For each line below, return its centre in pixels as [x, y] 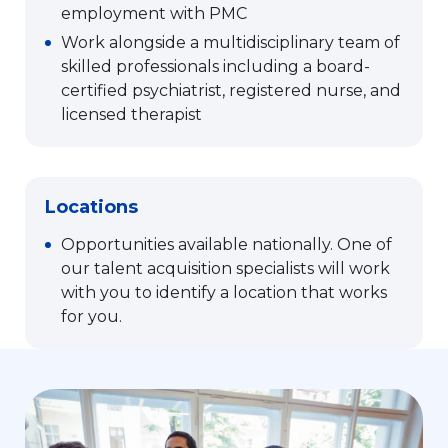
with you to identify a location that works [224, 293]
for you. [91, 317]
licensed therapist [131, 115]
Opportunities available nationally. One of [226, 245]
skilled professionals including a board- [215, 67]
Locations [91, 207]
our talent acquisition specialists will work [225, 269]
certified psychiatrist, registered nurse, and [231, 91]
